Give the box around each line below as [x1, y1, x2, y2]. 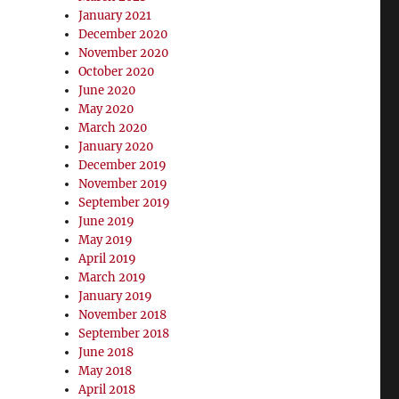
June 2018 [78, 345, 134, 360]
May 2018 [78, 363, 133, 379]
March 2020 [78, 120, 148, 135]
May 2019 [78, 232, 134, 248]
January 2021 [78, 8, 152, 23]
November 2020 [78, 45, 169, 61]
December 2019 [78, 158, 167, 173]
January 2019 [78, 289, 153, 304]
